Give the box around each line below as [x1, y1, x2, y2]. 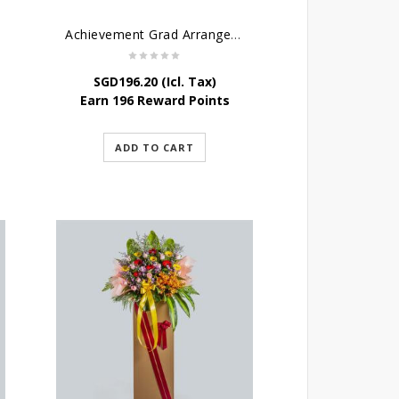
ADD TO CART [115, 140, 195, 154]
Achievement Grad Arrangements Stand [231, 25, 241, 43]
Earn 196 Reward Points [79, 91, 230, 109]
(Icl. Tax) [157, 72, 216, 90]
